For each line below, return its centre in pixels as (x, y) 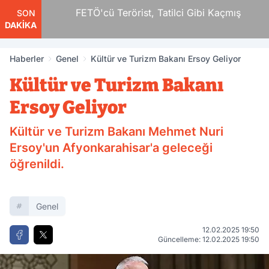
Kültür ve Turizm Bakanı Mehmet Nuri (116, 131)
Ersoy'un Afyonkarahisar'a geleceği (111, 148)
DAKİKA (21, 25)
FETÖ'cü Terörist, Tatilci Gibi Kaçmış (141, 13)
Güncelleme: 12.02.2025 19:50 (209, 239)
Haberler (27, 59)
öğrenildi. (37, 164)
